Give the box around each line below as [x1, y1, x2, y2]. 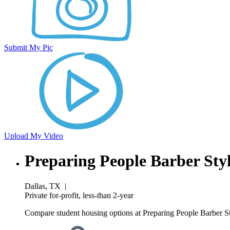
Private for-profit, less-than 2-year [25, 190, 133, 200]
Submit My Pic [4, 43, 53, 52]
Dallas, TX [25, 181, 61, 190]
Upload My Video [4, 131, 63, 140]
